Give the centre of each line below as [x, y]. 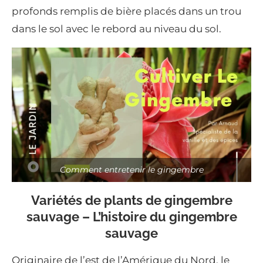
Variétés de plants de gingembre [131, 200]
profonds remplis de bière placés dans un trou [127, 11]
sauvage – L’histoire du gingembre [131, 217]
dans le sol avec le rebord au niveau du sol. [117, 28]
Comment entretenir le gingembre [131, 170]
